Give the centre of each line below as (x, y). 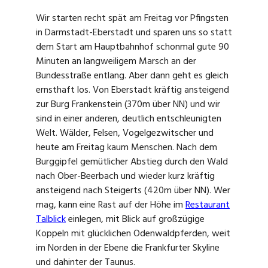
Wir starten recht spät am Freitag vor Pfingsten (132, 18)
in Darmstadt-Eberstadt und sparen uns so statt (134, 33)
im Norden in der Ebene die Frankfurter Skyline (128, 248)
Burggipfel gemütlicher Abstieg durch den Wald (132, 162)
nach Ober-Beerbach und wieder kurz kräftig (125, 176)
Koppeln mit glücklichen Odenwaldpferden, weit (133, 234)
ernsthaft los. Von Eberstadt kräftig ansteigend (133, 90)
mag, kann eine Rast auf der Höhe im (109, 205)
